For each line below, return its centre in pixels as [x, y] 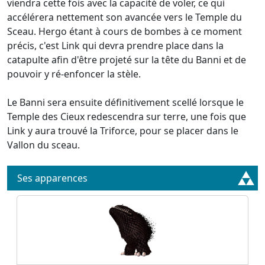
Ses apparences [52, 178]
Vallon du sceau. [43, 145]
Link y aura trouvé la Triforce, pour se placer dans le [123, 131]
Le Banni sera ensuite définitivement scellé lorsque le [125, 102]
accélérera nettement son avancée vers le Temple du [125, 17]
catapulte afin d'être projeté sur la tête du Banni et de [127, 60]
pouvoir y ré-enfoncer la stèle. [74, 74]
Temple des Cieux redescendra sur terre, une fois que [127, 117]
